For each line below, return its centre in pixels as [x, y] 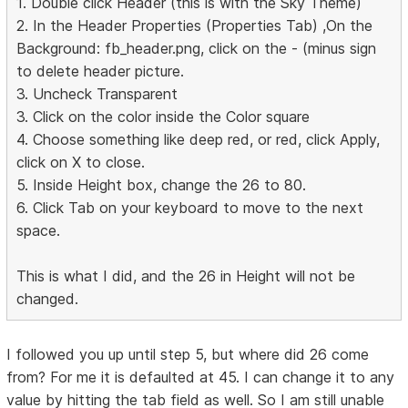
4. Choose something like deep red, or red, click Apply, [199, 139]
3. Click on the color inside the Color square [163, 116]
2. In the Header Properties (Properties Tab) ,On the [195, 25]
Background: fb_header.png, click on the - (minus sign [197, 48]
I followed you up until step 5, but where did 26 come [188, 354]
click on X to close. [81, 162]
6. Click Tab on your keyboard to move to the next [190, 207]
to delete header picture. [101, 71]
